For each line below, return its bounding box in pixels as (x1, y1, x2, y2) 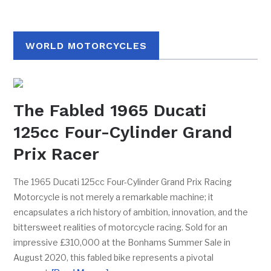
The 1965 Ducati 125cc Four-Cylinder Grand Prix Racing (13, 177, 232, 187)
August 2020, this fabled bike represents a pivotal (13, 252, 214, 263)
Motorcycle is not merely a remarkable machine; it (13, 192, 214, 202)
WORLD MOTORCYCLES (25, 40, 148, 51)
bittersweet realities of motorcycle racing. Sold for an (13, 222, 228, 232)
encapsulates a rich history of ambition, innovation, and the (13, 207, 249, 217)
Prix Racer (13, 144, 100, 164)
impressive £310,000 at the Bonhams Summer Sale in (13, 237, 231, 247)
